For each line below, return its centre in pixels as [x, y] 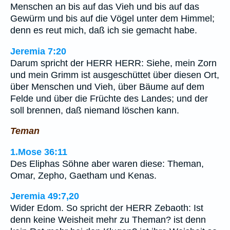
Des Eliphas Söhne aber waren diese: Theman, [107, 164]
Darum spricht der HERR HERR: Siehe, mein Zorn [113, 63]
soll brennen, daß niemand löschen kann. [95, 110]
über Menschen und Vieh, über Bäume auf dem [107, 87]
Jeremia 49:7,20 [45, 196]
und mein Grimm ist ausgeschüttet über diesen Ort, [115, 75]
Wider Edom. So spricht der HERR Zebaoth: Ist [107, 208]
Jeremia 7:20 [38, 51]
